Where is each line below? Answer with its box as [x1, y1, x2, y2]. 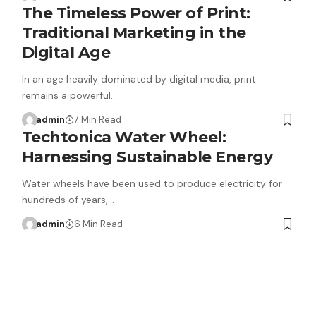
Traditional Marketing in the [21, 23, 246, 42]
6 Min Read [74, 218, 123, 230]
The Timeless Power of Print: [21, 4, 250, 23]
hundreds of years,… [21, 193, 114, 206]
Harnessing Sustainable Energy [21, 147, 273, 166]
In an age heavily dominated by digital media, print [21, 73, 256, 85]
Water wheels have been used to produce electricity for [21, 177, 282, 190]
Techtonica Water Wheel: [21, 128, 226, 147]
